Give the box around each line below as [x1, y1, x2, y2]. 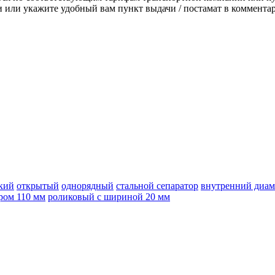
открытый [17, 180, 59, 192]
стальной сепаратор [116, 180, 198, 192]
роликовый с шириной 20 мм [48, 192, 170, 203]
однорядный [61, 180, 114, 192]
